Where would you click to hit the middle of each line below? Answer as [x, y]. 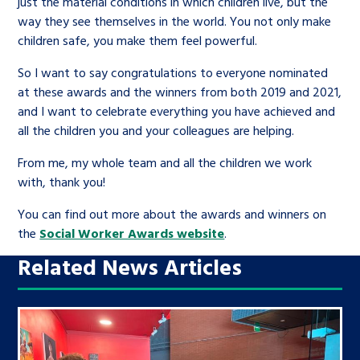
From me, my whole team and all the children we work [165, 162]
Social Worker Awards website [132, 233]
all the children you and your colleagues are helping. [156, 130]
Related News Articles [130, 266]
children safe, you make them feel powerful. [138, 40]
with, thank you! [62, 181]
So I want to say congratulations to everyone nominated [173, 72]
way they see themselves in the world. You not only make [175, 20]
